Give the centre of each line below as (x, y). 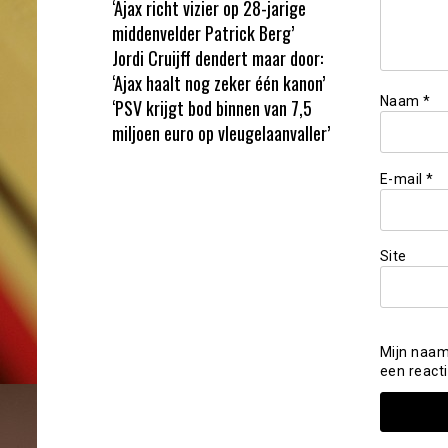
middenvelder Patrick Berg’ (203, 32)
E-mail (402, 178)
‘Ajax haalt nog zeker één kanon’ (218, 82)
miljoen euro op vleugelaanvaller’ (221, 132)
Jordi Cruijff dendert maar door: (217, 57)
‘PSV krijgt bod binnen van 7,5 (212, 107)
